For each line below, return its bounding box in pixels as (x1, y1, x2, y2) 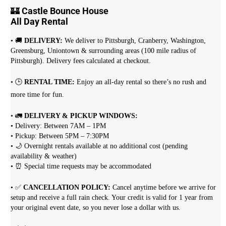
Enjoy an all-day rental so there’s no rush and (75, 78, 207, 86)
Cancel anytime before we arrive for (112, 184, 216, 192)
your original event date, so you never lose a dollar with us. (11, 204, 181, 212)
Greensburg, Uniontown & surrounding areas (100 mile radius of (11, 47, 197, 55)
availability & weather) (11, 152, 77, 160)
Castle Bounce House (22, 6, 109, 17)
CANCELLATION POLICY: (23, 184, 113, 192)
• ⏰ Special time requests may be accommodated (11, 162, 154, 171)
